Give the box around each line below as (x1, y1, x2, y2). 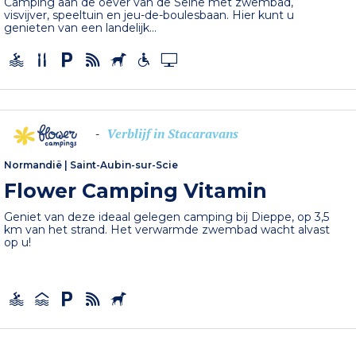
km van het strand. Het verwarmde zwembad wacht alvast (4, 222, 331, 238)
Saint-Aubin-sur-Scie (70, 159, 179, 172)
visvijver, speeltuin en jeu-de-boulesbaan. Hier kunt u (4, 7, 295, 22)
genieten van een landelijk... (4, 20, 157, 35)
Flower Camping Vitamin (4, 179, 268, 203)
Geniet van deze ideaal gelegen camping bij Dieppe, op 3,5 (4, 210, 330, 225)
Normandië (4, 159, 63, 172)
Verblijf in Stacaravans (106, 125, 239, 143)
